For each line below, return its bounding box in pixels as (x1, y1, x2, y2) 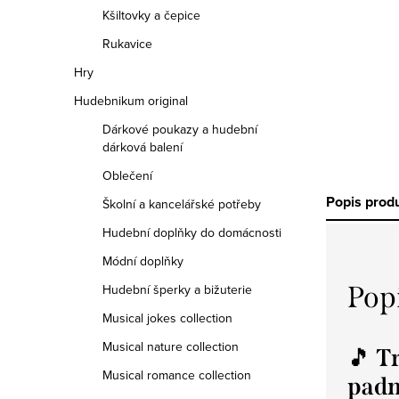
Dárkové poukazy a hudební (102, 120, 257, 138)
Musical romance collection (102, 366, 251, 384)
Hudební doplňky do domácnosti (102, 224, 281, 241)
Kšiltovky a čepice (102, 6, 200, 24)
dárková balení (102, 138, 183, 156)
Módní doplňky (102, 252, 183, 270)
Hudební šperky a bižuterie (102, 281, 252, 298)
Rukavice (102, 35, 152, 53)
